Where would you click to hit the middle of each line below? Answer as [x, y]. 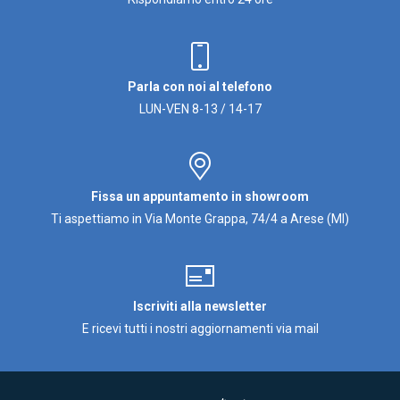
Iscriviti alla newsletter [200, 306]
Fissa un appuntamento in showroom [200, 196]
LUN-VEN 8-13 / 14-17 [200, 108]
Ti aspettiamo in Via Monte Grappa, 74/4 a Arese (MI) [200, 218]
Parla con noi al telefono [200, 86]
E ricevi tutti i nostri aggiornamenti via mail [200, 328]
